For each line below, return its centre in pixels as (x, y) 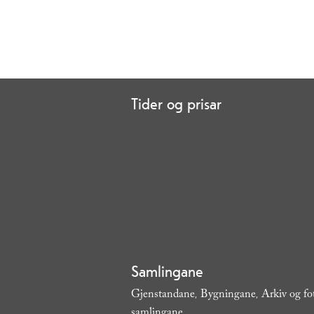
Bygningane (228, 295)
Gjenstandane (163, 295)
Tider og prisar (176, 103)
